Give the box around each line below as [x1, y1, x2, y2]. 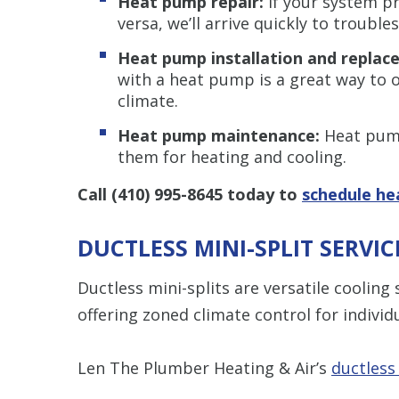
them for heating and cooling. [118, 145, 346, 167]
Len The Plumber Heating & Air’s [77, 356, 331, 379]
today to [223, 183, 302, 205]
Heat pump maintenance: [118, 124, 324, 146]
